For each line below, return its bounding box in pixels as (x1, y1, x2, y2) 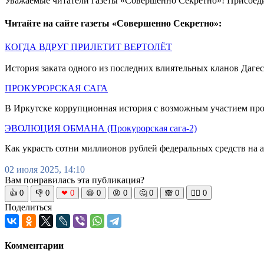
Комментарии (5, 240, 64, 250)
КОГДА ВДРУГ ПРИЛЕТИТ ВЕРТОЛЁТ (5, 41, 172, 52)
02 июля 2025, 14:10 (5, 164, 85, 174)
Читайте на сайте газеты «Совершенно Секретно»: (5, 18, 222, 29)
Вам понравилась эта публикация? (5, 174, 144, 185)
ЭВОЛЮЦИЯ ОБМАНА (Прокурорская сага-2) (5, 123, 197, 133)
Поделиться (5, 202, 52, 212)
